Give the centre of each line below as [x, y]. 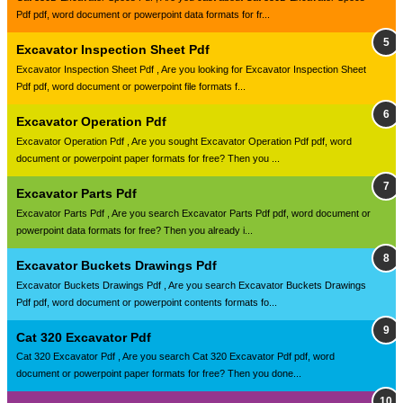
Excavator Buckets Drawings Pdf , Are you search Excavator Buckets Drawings [191, 285]
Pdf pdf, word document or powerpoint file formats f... [131, 87]
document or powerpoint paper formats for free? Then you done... [159, 374]
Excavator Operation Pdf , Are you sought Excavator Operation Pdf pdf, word [184, 141]
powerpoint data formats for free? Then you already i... [134, 230]
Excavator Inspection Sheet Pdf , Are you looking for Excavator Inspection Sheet [191, 70]
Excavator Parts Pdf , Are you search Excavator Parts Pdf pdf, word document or [193, 213]
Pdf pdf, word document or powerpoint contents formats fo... [147, 302]
